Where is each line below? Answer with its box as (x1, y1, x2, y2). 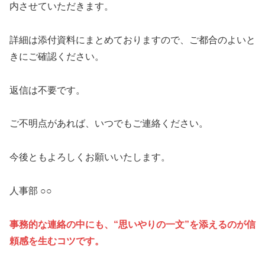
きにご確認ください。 (9, 51, 104, 62)
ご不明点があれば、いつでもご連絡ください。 (9, 118, 208, 129)
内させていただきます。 (9, 1, 114, 12)
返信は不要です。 (9, 85, 85, 95)
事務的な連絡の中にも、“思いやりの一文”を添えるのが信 (9, 219, 256, 230)
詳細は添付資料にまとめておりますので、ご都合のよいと (9, 34, 256, 45)
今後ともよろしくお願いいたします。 (9, 152, 170, 163)
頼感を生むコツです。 (9, 235, 104, 246)
